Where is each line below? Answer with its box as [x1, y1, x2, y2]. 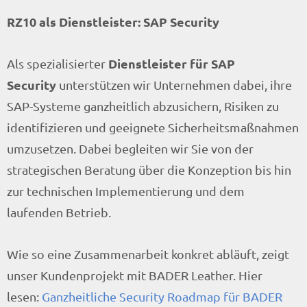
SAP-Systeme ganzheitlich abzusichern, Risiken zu [7, 99, 279, 114]
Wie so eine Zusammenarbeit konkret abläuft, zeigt [7, 247, 289, 262]
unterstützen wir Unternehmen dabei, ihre [56, 77, 292, 93]
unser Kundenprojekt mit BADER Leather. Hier [7, 268, 262, 283]
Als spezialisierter [7, 56, 108, 71]
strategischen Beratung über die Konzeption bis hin [7, 162, 291, 177]
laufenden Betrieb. [7, 205, 114, 220]
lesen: [7, 289, 42, 304]
